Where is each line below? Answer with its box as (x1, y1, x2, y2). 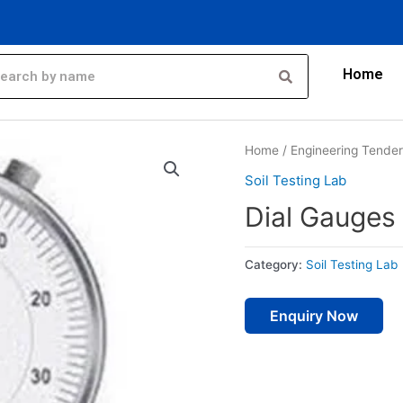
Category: (245, 256, 306, 272)
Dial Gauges (245, 200, 396, 233)
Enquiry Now (270, 307, 358, 326)
